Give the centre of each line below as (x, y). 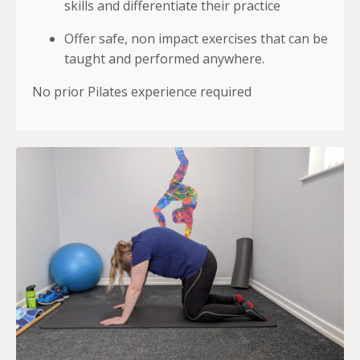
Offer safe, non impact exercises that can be (196, 39)
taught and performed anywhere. (164, 59)
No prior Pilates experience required (142, 92)
